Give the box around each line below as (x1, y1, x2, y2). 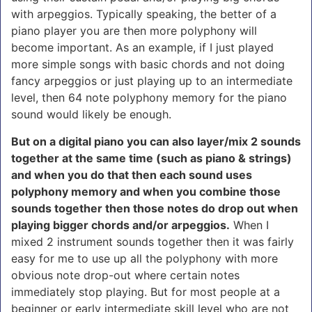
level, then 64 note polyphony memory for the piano (11, 90, 287, 104)
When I (230, 217, 269, 232)
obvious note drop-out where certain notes (11, 267, 240, 282)
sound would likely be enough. (11, 107, 171, 121)
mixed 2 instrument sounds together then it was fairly (11, 234, 294, 249)
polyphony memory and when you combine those (11, 184, 281, 198)
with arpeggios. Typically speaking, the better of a (11, 6, 276, 21)
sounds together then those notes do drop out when (11, 201, 298, 215)
